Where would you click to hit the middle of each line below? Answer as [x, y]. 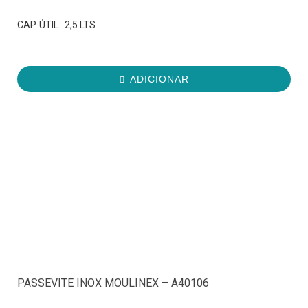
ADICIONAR [159, 79]
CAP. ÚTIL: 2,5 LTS [56, 25]
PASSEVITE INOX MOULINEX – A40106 [113, 283]
